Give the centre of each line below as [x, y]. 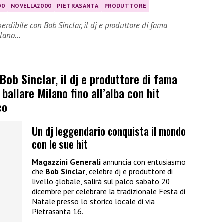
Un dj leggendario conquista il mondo [109, 131]
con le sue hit [60, 144]
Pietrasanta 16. [57, 211]
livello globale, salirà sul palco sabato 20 [101, 181]
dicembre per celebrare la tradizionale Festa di [109, 191]
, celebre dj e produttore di [129, 171]
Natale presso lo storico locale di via [93, 201]
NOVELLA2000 [31, 5]
